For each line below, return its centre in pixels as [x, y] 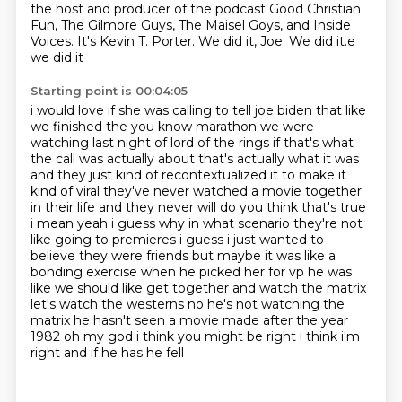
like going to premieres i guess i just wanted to [177, 240]
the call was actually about [114, 159]
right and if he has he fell [107, 353]
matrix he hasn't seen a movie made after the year [189, 320]
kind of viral [66, 191]
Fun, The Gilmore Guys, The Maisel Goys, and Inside [190, 25]
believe [54, 256]
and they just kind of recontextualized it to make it [188, 175]
